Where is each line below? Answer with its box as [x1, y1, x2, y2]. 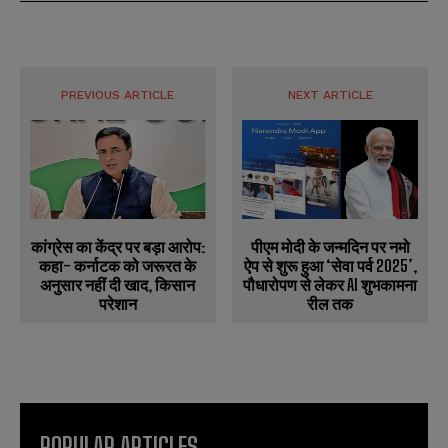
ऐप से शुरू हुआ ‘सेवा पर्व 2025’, [243, 255, 417, 275]
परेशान [98, 294, 137, 314]
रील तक [307, 293, 354, 313]
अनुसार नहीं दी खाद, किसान [40, 275, 196, 295]
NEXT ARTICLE [287, 88, 373, 103]
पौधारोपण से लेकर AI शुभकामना [243, 274, 418, 294]
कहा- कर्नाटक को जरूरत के [39, 256, 197, 276]
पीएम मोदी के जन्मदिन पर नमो [250, 236, 410, 256]
